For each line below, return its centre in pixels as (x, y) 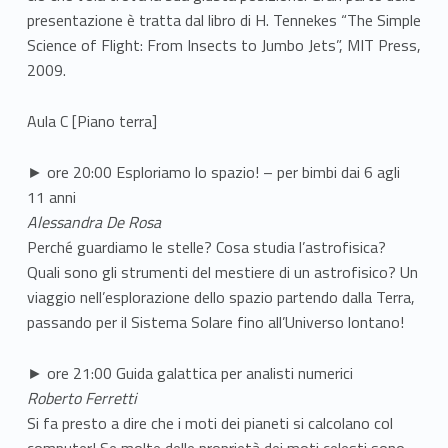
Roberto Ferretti (81, 397)
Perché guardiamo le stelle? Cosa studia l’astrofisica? (206, 246)
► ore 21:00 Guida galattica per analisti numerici (189, 372)
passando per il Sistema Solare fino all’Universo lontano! (215, 321)
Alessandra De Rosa (93, 221)
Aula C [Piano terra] (91, 120)
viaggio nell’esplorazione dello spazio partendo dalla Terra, (220, 296)
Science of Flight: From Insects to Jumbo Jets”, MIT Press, (223, 45)
